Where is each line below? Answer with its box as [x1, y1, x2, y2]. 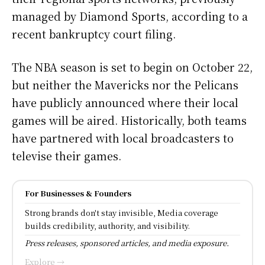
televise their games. [12, 147, 121, 163]
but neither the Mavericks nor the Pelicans [12, 76, 238, 92]
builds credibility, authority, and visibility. [25, 219, 190, 231]
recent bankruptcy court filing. [12, 25, 176, 41]
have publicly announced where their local [12, 94, 238, 110]
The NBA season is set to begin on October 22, [12, 59, 253, 75]
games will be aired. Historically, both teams [12, 112, 247, 128]
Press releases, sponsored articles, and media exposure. [25, 237, 229, 248]
